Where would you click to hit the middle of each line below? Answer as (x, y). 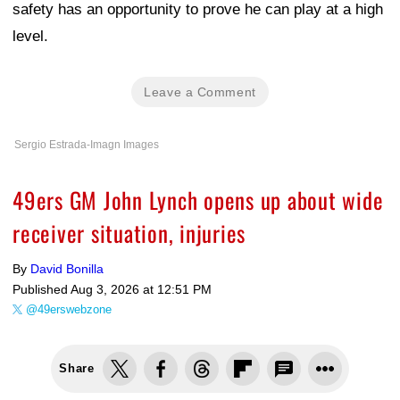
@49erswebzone (69, 310)
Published (42, 290)
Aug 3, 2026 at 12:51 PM (141, 290)
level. (30, 37)
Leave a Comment (200, 92)
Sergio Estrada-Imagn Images (87, 145)
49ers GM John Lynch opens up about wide (198, 200)
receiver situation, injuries (129, 233)
